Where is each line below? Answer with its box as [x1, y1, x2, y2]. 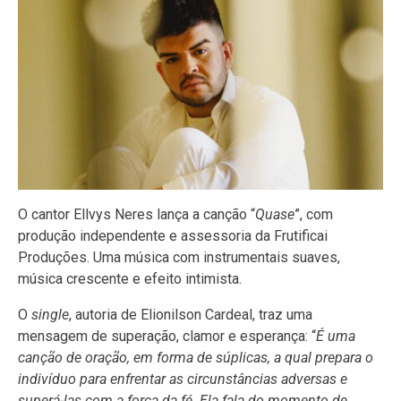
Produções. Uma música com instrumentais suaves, [18, 249, 340, 267]
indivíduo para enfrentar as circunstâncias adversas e [18, 371, 347, 388]
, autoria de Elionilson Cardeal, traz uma [69, 306, 312, 324]
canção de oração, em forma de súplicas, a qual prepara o [18, 349, 373, 367]
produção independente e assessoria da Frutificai [18, 227, 328, 245]
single [31, 306, 69, 324]
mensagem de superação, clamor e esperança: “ [18, 328, 316, 346]
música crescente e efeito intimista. [18, 270, 242, 288]
